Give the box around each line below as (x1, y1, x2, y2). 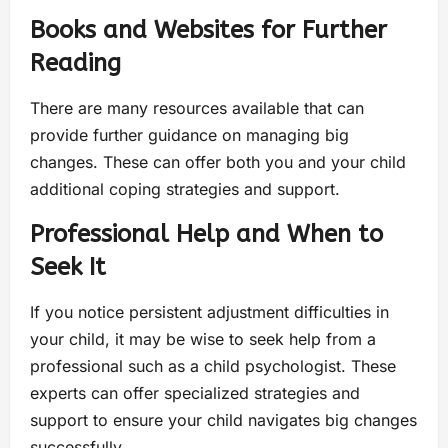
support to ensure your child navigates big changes (30, 409, 417, 430)
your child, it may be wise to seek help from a (30, 328, 376, 349)
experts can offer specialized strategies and (30, 382, 360, 403)
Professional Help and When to (30, 219, 383, 248)
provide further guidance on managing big (30, 124, 349, 145)
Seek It (30, 252, 106, 281)
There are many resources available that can (30, 97, 364, 118)
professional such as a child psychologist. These (30, 355, 396, 376)
